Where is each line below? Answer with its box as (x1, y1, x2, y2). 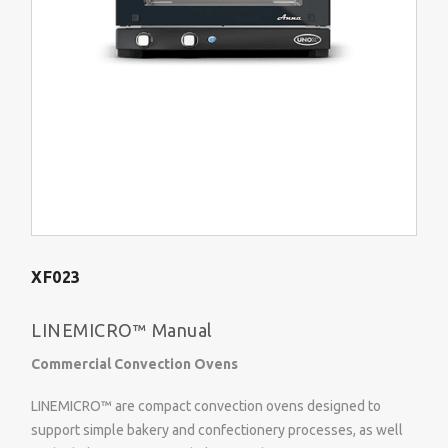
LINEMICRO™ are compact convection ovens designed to (31, 398, 381, 415)
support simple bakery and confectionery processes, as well (31, 422, 403, 439)
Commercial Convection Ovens (31, 355, 238, 372)
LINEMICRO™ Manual (31, 319, 213, 340)
